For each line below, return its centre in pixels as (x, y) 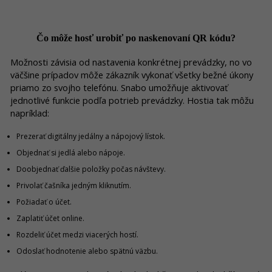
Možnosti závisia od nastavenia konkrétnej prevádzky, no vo (131, 62)
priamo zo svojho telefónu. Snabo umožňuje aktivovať (119, 87)
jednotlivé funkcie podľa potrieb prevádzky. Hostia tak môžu (132, 100)
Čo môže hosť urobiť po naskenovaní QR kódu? (136, 38)
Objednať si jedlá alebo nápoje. (71, 153)
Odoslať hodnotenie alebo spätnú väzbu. (87, 251)
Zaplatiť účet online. (50, 219)
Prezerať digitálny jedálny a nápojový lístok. (91, 137)
